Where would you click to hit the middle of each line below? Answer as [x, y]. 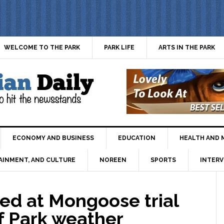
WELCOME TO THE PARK [42, 47]
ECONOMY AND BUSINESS [53, 138]
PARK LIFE [119, 47]
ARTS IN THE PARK [187, 47]
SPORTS [163, 160]
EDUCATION [137, 138]
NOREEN [113, 160]
